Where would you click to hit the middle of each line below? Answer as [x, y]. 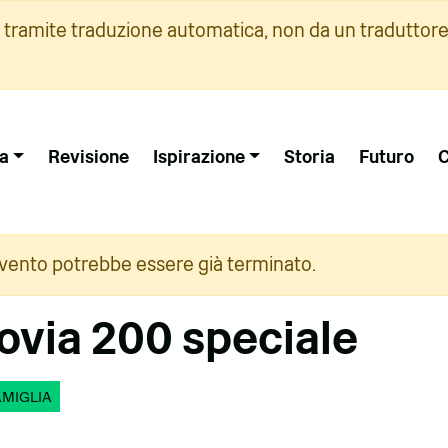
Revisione [88, 156]
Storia [309, 156]
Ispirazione [198, 156]
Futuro [386, 156]
